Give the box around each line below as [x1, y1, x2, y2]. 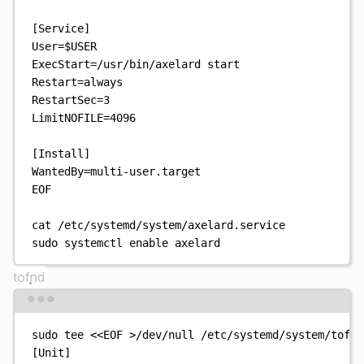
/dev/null [136, 328, 195, 341]
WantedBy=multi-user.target [32, 164, 201, 178]
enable [129, 236, 169, 249]
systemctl [64, 236, 123, 249]
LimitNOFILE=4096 [32, 110, 136, 124]
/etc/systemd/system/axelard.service [58, 218, 286, 232]
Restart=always [32, 75, 123, 89]
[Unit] [32, 346, 71, 359]
